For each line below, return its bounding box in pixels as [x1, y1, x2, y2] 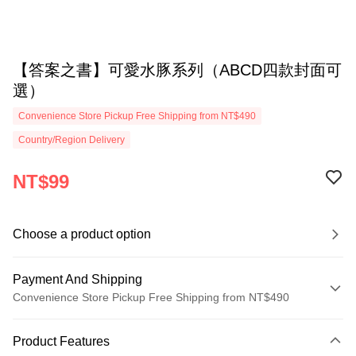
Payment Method [20, 315, 106, 328]
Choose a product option [13, 227, 151, 241]
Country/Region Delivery [18, 134, 125, 145]
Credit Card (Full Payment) [13, 341, 148, 354]
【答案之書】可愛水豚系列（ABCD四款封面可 [13, 61, 342, 79]
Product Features [13, 335, 110, 348]
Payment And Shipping [13, 273, 142, 286]
